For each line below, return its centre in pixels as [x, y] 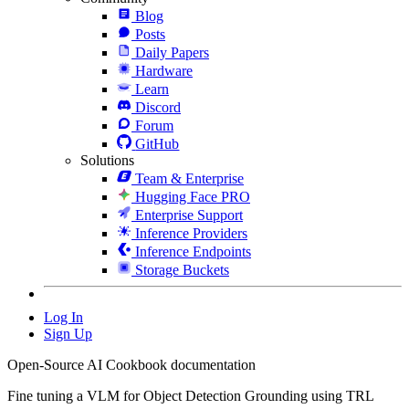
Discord [158, 107]
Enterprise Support [189, 215]
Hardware [164, 70]
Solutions [107, 160]
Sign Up [68, 333]
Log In [63, 317]
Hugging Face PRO [193, 196]
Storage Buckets [182, 269]
